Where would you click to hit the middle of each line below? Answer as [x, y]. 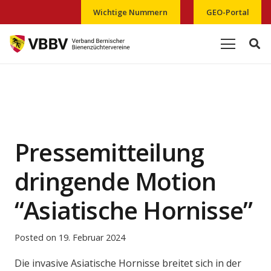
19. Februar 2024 [92, 237]
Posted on [37, 237]
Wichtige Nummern [131, 12]
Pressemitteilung [109, 152]
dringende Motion [116, 181]
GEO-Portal [227, 12]
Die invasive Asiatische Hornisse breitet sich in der [128, 263]
